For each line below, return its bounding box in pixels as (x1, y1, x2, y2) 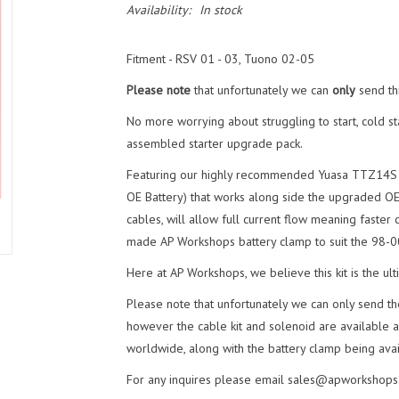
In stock (199, 2, 242, 18)
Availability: (126, 2, 191, 18)
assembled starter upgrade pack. (126, 135, 303, 151)
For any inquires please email (126, 371, 288, 387)
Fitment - (126, 51, 175, 67)
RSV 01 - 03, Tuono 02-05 (175, 51, 314, 67)
